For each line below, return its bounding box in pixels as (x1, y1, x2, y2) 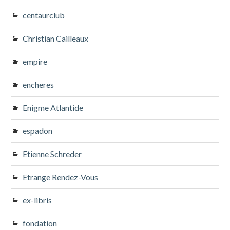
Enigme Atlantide (23, 102, 84, 112)
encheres (23, 79, 54, 89)
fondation (23, 218, 57, 228)
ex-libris (23, 195, 52, 205)
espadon (23, 125, 53, 136)
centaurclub (23, 10, 65, 20)
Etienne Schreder (23, 148, 82, 159)
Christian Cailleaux (23, 33, 89, 43)
